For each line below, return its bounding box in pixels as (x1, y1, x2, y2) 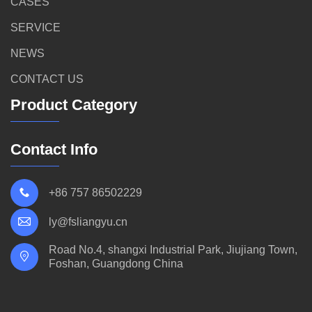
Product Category (10, 96, 137, 114)
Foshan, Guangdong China (49, 258, 183, 270)
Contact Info (10, 141, 97, 158)
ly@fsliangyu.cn (49, 216, 127, 228)
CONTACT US (10, 73, 84, 85)
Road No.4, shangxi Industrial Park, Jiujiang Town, (49, 244, 297, 256)
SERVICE (10, 22, 61, 33)
